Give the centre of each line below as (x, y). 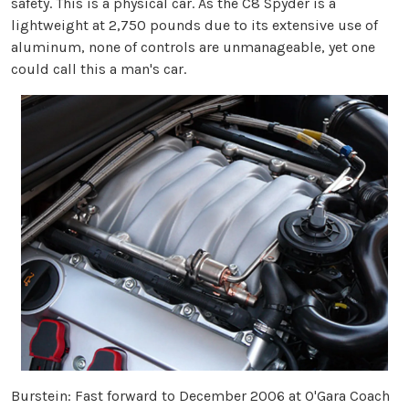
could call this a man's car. (99, 68)
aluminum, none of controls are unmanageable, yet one (193, 47)
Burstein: (41, 395)
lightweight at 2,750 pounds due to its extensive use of (194, 25)
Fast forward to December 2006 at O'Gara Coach (231, 395)
